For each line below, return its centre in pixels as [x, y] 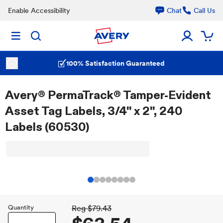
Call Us [204, 10]
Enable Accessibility [39, 10]
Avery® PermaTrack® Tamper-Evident [108, 95]
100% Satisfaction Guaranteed [115, 63]
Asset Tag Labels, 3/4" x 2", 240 [94, 111]
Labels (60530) [47, 127]
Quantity [21, 207]
